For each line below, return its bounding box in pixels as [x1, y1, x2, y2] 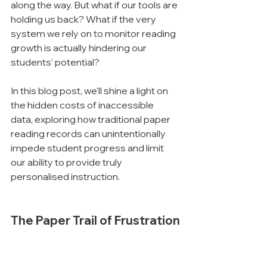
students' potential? [11, 56, 100, 68]
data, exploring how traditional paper [11, 113, 172, 125]
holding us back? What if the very [11, 13, 158, 25]
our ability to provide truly [11, 156, 124, 168]
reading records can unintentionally [11, 128, 167, 139]
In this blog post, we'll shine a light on [11, 85, 170, 97]
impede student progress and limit [11, 142, 166, 154]
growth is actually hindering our [11, 42, 148, 54]
